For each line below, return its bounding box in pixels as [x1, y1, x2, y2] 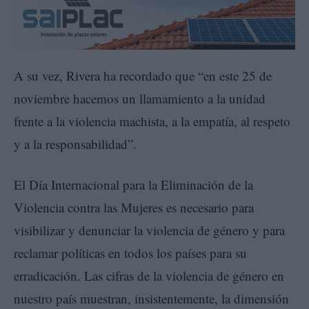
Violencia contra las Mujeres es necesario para [14, 199, 254, 217]
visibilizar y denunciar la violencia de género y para [14, 221, 285, 239]
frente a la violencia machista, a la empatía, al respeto [14, 112, 290, 130]
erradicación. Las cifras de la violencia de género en [14, 267, 284, 285]
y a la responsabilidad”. [14, 135, 137, 153]
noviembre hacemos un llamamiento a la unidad [14, 90, 266, 108]
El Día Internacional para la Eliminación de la [14, 176, 253, 194]
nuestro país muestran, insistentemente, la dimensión [14, 290, 289, 308]
